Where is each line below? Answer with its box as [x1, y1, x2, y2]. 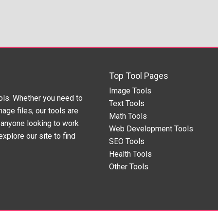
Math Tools [109, 111, 147, 121]
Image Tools [109, 86, 151, 95]
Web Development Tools [109, 124, 193, 133]
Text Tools [109, 98, 145, 108]
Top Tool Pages [109, 70, 168, 81]
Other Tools [109, 162, 148, 171]
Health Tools [109, 149, 152, 159]
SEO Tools [109, 136, 145, 146]
